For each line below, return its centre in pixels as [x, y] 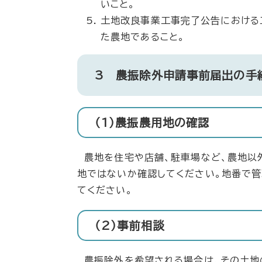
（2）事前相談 [130, 225]
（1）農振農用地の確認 [152, 123]
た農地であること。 [143, 37]
